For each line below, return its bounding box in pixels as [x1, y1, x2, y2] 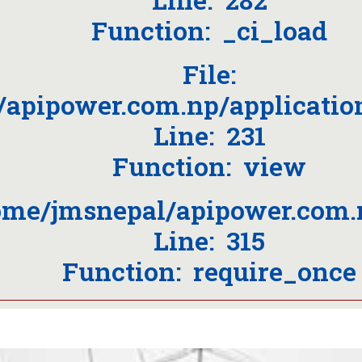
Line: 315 [154, 223, 265, 258]
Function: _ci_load [91, 13, 327, 48]
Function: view [112, 149, 306, 183]
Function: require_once [62, 254, 356, 288]
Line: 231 [153, 118, 266, 153]
